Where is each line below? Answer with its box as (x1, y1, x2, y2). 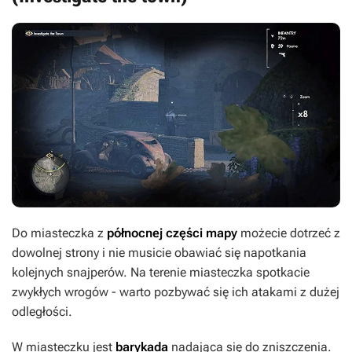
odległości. (12, 304, 72, 320)
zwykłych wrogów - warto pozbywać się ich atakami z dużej (12, 284, 339, 300)
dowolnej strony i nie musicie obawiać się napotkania (12, 245, 306, 261)
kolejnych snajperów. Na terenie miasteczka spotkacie (12, 265, 310, 280)
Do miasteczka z (12, 225, 107, 241)
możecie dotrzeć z (240, 225, 340, 241)
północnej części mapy (107, 225, 240, 241)
